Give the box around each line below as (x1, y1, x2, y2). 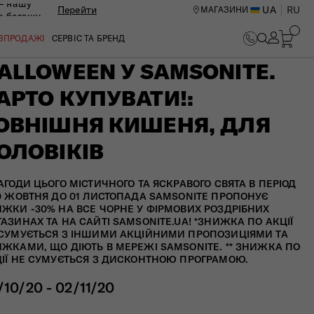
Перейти (57, 4, 97, 16)
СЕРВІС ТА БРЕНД (52, 33, 125, 43)
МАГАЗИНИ (200, 4, 249, 15)
